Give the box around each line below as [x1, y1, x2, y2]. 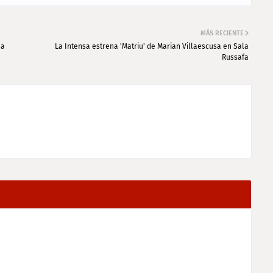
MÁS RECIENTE [200, 29, 244, 37]
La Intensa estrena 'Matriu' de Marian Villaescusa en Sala [55, 42, 249, 51]
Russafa [222, 53, 249, 62]
